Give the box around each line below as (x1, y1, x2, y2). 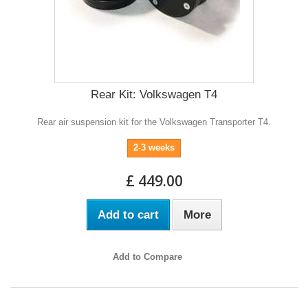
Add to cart (97, 208, 159, 221)
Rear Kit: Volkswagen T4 (91, 87, 217, 101)
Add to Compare (112, 251, 182, 262)
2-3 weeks (133, 142, 175, 153)
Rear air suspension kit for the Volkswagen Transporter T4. (37, 116, 271, 127)
